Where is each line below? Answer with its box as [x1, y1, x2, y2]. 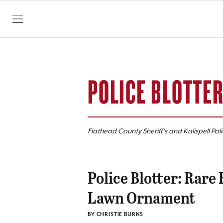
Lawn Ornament [88, 186, 195, 208]
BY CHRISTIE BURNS [88, 212, 144, 218]
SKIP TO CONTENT [12, 17, 86, 28]
